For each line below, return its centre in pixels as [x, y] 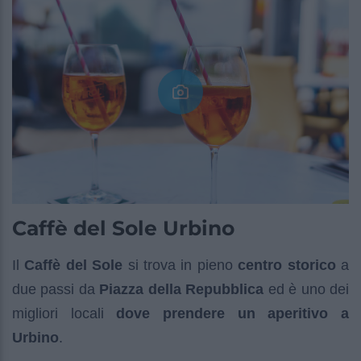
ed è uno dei [307, 290]
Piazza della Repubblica [182, 290]
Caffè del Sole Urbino [123, 228]
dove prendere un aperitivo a [233, 314]
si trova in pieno [180, 266]
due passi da [56, 290]
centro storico [287, 266]
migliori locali [64, 314]
